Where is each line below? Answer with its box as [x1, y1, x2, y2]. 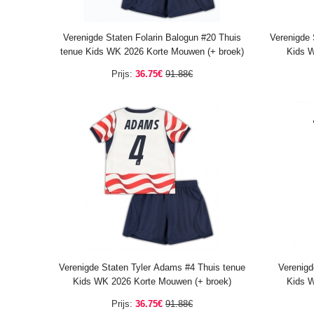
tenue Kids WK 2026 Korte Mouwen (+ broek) [60, 46, 244, 57]
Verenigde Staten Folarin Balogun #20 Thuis [63, 32, 241, 43]
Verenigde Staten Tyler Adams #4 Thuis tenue [59, 262, 245, 273]
